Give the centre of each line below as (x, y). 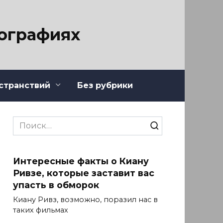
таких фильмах (41, 210)
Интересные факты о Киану (81, 161)
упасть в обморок (56, 185)
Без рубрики (105, 85)
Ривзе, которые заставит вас (84, 173)
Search (26, 121)
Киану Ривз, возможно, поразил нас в (85, 200)
